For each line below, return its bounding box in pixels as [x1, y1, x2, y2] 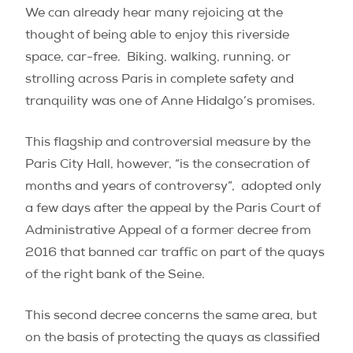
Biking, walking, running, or [127, 52, 291, 65]
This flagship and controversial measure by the [25, 137, 310, 150]
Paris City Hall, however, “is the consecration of [25, 159, 310, 172]
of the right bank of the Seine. [25, 269, 205, 282]
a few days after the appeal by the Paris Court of [25, 203, 321, 216]
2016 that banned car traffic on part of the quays [25, 247, 325, 260]
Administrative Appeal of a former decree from [25, 225, 311, 238]
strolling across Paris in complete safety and [25, 74, 294, 87]
